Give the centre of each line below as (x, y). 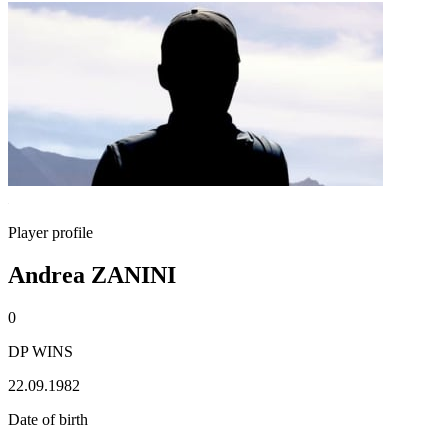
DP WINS (40, 351)
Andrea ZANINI (92, 274)
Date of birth (48, 419)
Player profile (50, 232)
